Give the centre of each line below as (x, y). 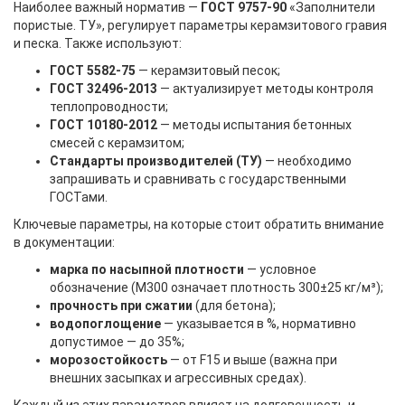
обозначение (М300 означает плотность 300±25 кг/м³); (217, 287)
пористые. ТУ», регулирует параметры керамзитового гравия (200, 25)
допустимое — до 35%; (117, 342)
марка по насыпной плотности (147, 269)
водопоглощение (105, 324)
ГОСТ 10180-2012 (104, 125)
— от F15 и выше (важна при (252, 360)
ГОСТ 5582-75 (93, 71)
